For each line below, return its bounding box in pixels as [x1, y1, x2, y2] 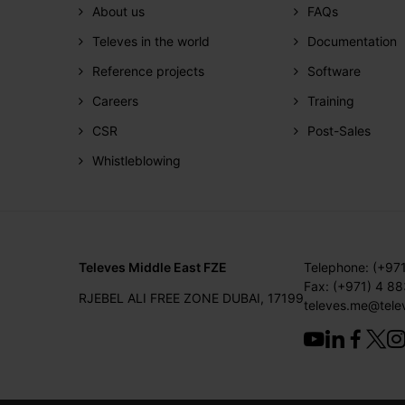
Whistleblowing [92, 152, 181, 168]
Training [307, 92, 354, 108]
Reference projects [92, 62, 204, 79]
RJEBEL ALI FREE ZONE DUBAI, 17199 [79, 290, 304, 306]
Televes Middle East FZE [79, 259, 227, 276]
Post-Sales [307, 122, 371, 138]
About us [92, 3, 145, 19]
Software [307, 62, 361, 79]
